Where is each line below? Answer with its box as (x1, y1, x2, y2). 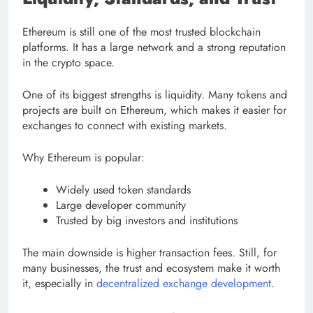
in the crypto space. (22, 54, 115, 71)
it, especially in (22, 275, 96, 292)
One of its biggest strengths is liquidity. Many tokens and (22, 87, 287, 103)
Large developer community (56, 197, 186, 214)
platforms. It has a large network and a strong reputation (22, 39, 286, 56)
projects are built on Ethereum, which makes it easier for (22, 102, 286, 119)
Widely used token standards (56, 182, 191, 198)
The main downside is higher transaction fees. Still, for (22, 245, 277, 261)
